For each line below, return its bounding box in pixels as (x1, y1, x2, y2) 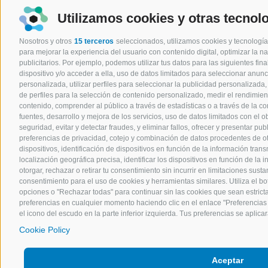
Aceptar (212, 255, 243, 266)
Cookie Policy (19, 224, 70, 234)
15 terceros (74, 36, 114, 45)
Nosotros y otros (19, 36, 74, 45)
